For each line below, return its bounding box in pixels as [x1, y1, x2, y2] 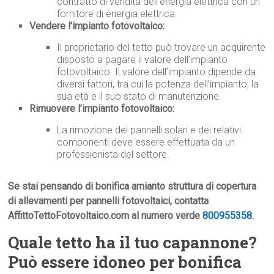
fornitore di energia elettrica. [57, 8, 178, 20]
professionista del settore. [57, 149, 170, 161]
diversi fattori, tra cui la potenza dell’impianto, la [57, 78, 259, 91]
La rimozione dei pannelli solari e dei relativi [57, 124, 242, 136]
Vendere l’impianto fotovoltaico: [29, 20, 165, 32]
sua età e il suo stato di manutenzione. [57, 91, 222, 103]
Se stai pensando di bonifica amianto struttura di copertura [8, 180, 257, 193]
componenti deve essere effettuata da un [57, 136, 235, 149]
